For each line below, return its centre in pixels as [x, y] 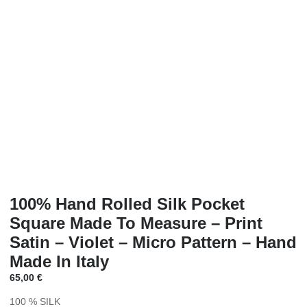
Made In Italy [59, 262]
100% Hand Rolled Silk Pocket [127, 204]
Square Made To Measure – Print [136, 223]
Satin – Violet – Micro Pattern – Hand [153, 243]
